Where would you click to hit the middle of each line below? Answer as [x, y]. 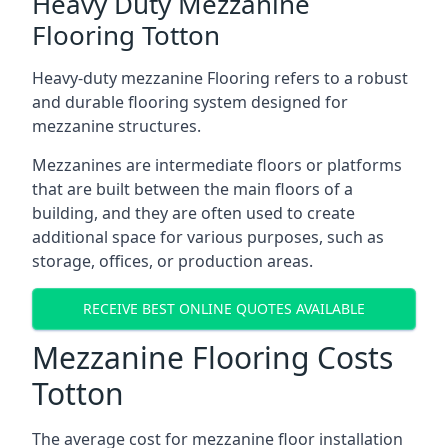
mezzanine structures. [116, 125]
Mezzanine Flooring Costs [212, 357]
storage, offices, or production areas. [172, 260]
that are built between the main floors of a [192, 188]
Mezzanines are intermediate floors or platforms [217, 164]
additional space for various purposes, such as [208, 236]
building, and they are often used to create [193, 212]
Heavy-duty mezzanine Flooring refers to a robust [220, 77]
